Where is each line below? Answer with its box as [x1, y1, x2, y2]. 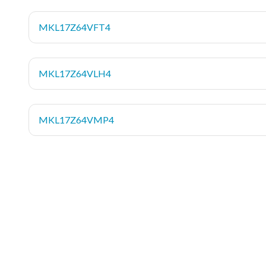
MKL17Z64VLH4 [39, 67, 111, 79]
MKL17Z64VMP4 [39, 113, 114, 125]
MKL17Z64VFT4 [39, 21, 110, 33]
